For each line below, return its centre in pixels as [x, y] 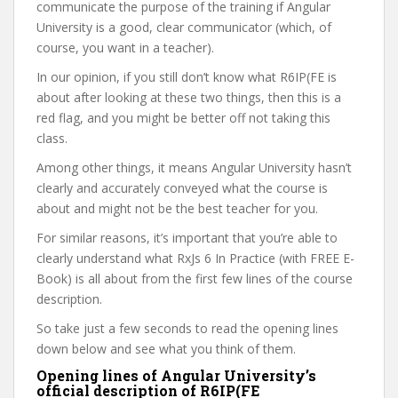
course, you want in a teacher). [125, 48]
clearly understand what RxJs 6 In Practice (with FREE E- [195, 258]
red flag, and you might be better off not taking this [183, 118]
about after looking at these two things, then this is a [189, 97]
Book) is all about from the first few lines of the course [195, 279]
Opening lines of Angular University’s [176, 375]
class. [52, 138]
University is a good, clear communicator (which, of [184, 27]
